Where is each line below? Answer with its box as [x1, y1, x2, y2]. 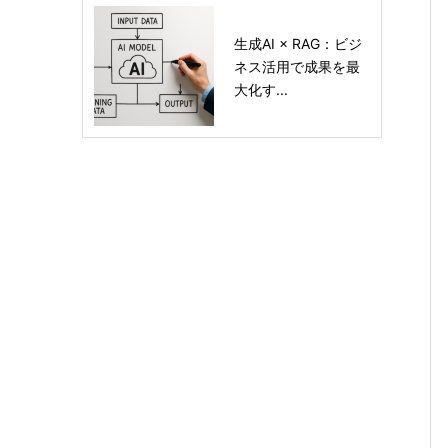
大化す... [234, 80, 288, 98]
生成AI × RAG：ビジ [234, 34, 362, 52]
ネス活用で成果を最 [234, 57, 360, 75]
